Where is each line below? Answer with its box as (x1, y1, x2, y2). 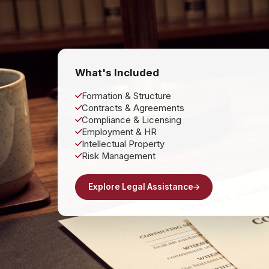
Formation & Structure (82, 90, 171, 101)
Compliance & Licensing (82, 114, 181, 125)
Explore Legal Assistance (88, 181, 193, 192)
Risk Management (82, 150, 156, 162)
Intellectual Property (82, 138, 165, 150)
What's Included (75, 66, 159, 79)
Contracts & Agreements (82, 102, 184, 113)
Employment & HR (82, 126, 157, 138)
